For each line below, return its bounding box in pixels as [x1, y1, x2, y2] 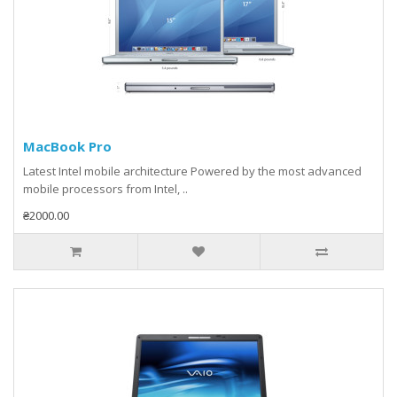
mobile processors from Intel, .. [23, 181, 188, 197]
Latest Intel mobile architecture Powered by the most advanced [23, 163, 362, 179]
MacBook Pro [23, 137, 112, 155]
